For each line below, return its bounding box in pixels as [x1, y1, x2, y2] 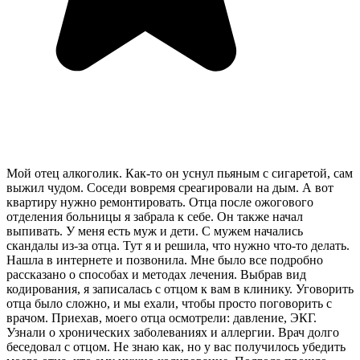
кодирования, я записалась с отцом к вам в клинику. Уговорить [6, 281, 354, 296]
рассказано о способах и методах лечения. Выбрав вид [6, 267, 306, 281]
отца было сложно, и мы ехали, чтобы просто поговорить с [6, 296, 332, 310]
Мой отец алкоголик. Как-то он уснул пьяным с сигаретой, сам [6, 166, 353, 180]
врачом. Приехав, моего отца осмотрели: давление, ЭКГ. [6, 310, 317, 325]
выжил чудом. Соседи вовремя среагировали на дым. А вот [6, 180, 333, 194]
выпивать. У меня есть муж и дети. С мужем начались [6, 223, 303, 238]
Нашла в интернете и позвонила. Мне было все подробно [6, 252, 323, 267]
